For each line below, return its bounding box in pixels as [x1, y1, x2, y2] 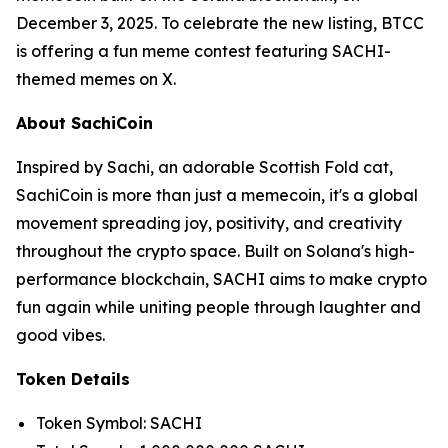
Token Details [16, 369, 130, 389]
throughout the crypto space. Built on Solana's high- [16, 241, 415, 261]
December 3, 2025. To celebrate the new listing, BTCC [16, 13, 424, 33]
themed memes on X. [16, 69, 176, 89]
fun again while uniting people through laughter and [16, 297, 421, 317]
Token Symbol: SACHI [36, 413, 202, 433]
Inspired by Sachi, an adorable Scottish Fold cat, [16, 157, 393, 177]
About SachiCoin [16, 113, 153, 133]
